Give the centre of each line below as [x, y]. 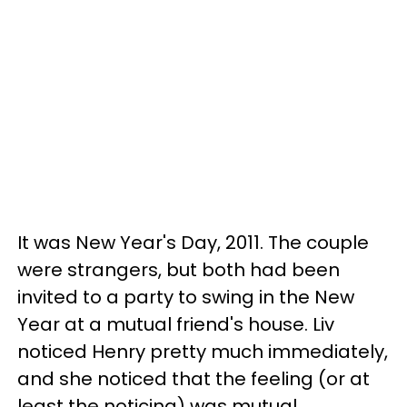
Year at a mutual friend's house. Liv [176, 324]
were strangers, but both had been [179, 269]
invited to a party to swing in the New [186, 297]
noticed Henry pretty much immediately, [203, 351]
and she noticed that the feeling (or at [194, 378]
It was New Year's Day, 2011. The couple [193, 242]
